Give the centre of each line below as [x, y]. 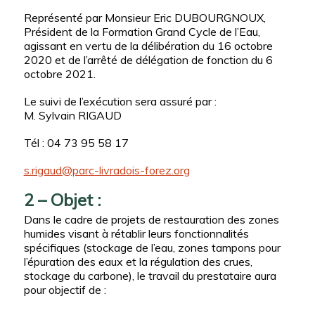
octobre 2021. [59, 73]
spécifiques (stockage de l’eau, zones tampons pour [152, 248]
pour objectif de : [65, 290]
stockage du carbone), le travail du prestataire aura [150, 276]
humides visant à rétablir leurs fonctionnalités [136, 234]
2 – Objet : [62, 200]
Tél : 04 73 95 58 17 [76, 142]
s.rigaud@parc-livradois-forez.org [107, 171]
